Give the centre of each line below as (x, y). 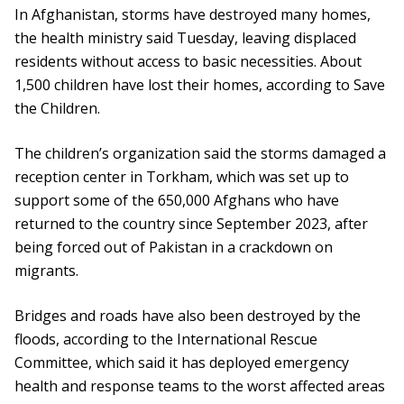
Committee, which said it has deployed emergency (182, 363)
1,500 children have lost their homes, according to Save (200, 85)
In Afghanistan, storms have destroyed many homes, (193, 15)
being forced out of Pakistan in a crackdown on (174, 248)
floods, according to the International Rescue (166, 340)
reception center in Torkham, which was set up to (182, 177)
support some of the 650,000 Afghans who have (177, 201)
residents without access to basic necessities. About (188, 62)
